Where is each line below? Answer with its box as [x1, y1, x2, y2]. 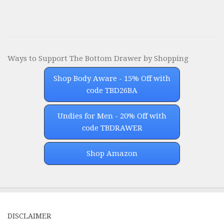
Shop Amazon [86, 149, 137, 158]
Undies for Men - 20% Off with [57, 111, 166, 121]
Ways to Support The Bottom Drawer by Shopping [7, 54, 188, 63]
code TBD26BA [86, 86, 137, 95]
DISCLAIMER [7, 212, 51, 220]
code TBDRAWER [81, 123, 142, 133]
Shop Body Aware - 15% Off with [53, 74, 170, 83]
